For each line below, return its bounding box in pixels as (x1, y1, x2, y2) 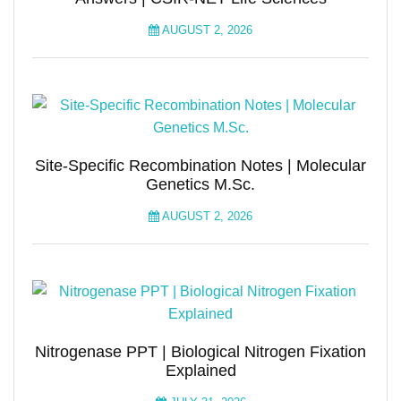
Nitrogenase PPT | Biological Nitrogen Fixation (35, 343, 366, 361)
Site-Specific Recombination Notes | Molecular (35, 157, 366, 175)
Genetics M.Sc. (146, 175, 255, 193)
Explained (165, 362, 236, 380)
